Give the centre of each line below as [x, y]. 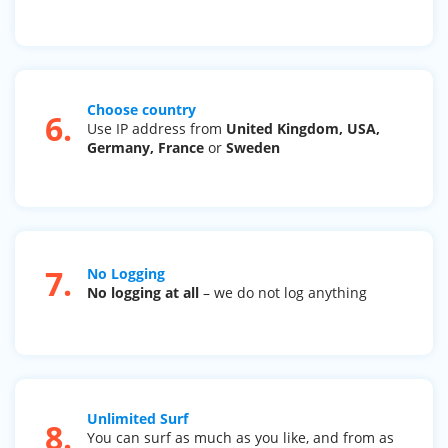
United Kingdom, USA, [303, 128]
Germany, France [145, 147]
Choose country [141, 109]
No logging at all [143, 293]
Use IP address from [156, 128]
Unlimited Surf [137, 419]
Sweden [253, 147]
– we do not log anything [283, 293]
